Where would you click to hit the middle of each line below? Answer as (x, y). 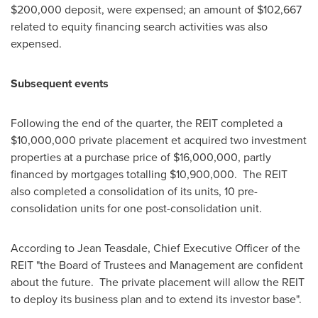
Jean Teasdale (113, 248)
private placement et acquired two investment (191, 140)
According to (44, 248)
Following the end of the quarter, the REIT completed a (147, 123)
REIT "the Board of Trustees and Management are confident (157, 265)
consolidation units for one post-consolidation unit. (136, 208)
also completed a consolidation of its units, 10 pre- (134, 191)
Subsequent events (60, 83)
